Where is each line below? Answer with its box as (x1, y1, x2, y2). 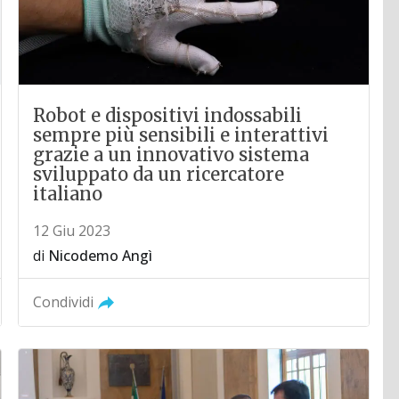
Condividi (33, 291, 94, 312)
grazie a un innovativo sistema (33, 142, 310, 166)
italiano (33, 182, 103, 205)
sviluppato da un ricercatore (33, 162, 285, 185)
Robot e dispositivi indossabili (33, 103, 303, 126)
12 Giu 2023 (33, 220, 111, 240)
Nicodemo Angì (48, 245, 153, 265)
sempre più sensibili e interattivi (33, 123, 330, 146)
